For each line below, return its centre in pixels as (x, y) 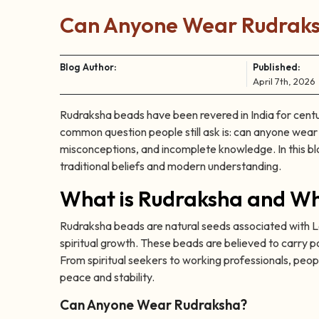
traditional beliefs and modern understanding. (171, 166)
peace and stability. (107, 277)
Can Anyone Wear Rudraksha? (153, 305)
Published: (277, 67)
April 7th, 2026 (284, 82)
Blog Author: (88, 67)
